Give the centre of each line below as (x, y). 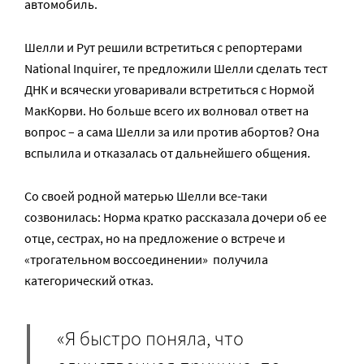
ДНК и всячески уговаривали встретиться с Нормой (169, 90)
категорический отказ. (89, 281)
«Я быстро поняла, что (150, 338)
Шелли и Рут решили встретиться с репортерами (163, 48)
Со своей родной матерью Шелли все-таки (146, 196)
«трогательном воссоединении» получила (146, 260)
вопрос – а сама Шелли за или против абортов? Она (172, 132)
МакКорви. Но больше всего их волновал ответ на (167, 111)
